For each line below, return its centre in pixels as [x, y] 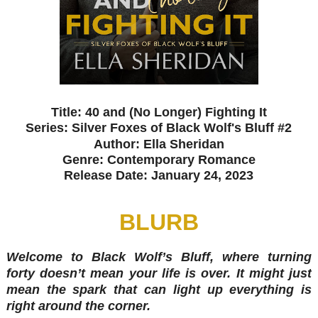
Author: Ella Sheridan [159, 144]
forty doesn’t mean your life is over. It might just [159, 273]
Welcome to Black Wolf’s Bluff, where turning [159, 257]
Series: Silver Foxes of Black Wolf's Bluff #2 [159, 127]
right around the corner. [78, 306]
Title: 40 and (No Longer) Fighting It [159, 112]
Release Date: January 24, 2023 [159, 175]
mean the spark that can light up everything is [159, 289]
